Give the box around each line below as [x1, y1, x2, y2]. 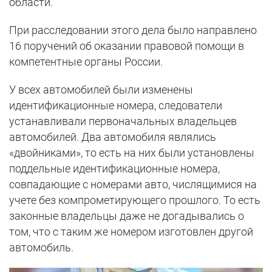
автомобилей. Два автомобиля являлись [9, 131, 216, 144]
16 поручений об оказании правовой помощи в [9, 39, 244, 53]
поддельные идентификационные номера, [9, 162, 220, 175]
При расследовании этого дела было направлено [9, 24, 257, 37]
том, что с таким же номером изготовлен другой [9, 225, 253, 239]
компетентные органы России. [9, 55, 163, 69]
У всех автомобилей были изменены [9, 83, 193, 97]
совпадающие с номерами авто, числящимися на [9, 178, 257, 191]
